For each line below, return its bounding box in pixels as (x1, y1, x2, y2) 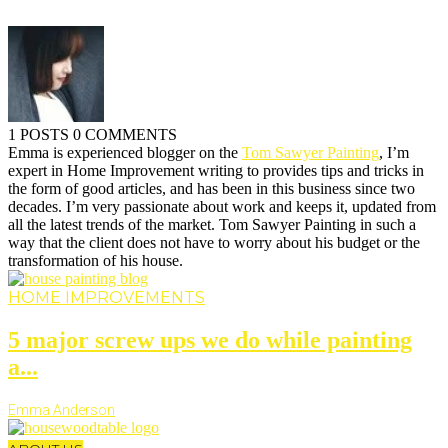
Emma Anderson (8, 402, 115, 419)
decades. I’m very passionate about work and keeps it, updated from (8, 198, 436, 216)
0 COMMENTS (73, 126, 177, 144)
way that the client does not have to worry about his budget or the (8, 234, 420, 252)
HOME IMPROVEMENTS (8, 288, 205, 308)
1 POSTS (8, 126, 73, 144)
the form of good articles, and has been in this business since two (8, 180, 415, 198)
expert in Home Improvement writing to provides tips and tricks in (8, 162, 424, 180)
